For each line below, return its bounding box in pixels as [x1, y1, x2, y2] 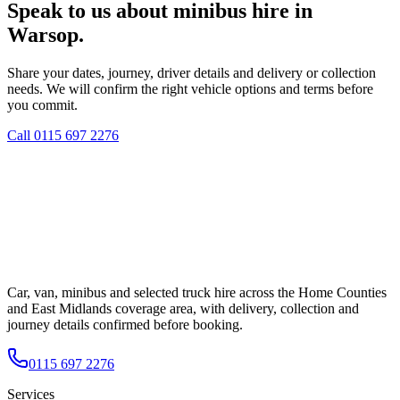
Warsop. [7, 23, 84, 47]
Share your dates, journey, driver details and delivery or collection [7, 65, 376, 81]
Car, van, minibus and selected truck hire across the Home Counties [7, 284, 387, 300]
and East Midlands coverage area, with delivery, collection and [7, 300, 359, 316]
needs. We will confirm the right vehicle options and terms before [7, 81, 373, 97]
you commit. [7, 97, 78, 113]
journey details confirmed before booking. [7, 316, 243, 332]
